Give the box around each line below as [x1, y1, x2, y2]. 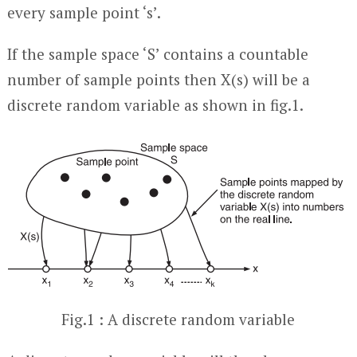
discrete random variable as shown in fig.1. [6, 95, 304, 115]
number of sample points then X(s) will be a [6, 69, 310, 89]
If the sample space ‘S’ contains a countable [6, 44, 308, 64]
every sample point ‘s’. [6, 2, 161, 22]
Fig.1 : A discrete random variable [61, 309, 296, 329]
